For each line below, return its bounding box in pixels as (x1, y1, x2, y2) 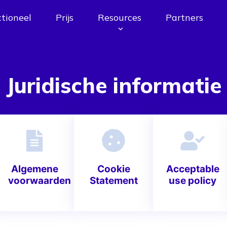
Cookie (97, 163, 130, 175)
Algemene (11, 163, 58, 175)
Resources (98, 12, 141, 23)
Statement (89, 175, 138, 186)
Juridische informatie (6, 72, 221, 99)
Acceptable (166, 163, 219, 175)
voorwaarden (8, 175, 71, 186)
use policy (169, 175, 216, 186)
